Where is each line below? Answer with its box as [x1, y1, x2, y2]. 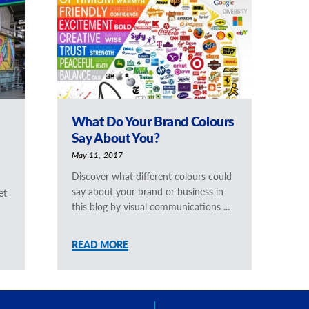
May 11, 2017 [71, 149, 123, 161]
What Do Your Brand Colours [71, 112, 235, 131]
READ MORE [71, 237, 128, 251]
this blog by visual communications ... [71, 199, 230, 213]
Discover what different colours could [71, 168, 232, 183]
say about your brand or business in [71, 183, 223, 198]
